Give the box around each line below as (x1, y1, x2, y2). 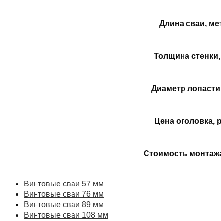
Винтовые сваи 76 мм (24, 190, 104, 199)
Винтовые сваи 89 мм (24, 200, 104, 209)
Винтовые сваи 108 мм (24, 211, 108, 220)
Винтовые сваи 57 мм (24, 180, 104, 188)
